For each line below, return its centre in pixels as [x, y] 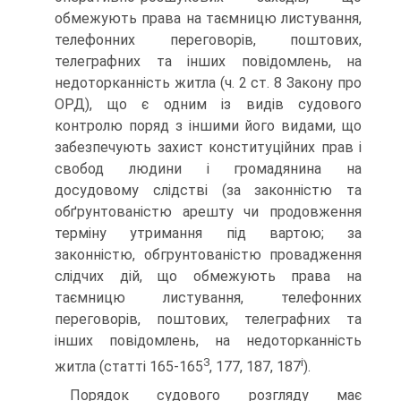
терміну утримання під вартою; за [208, 233]
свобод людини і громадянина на [208, 169]
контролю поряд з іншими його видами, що [208, 126]
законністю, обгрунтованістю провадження [208, 255]
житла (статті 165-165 [129, 367]
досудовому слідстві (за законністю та [208, 190]
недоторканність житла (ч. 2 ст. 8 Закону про [208, 83]
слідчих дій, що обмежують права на [208, 276]
